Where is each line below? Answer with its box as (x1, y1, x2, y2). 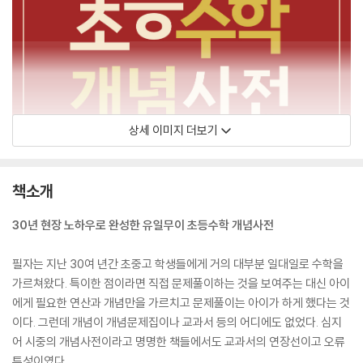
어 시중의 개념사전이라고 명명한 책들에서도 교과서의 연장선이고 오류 (12, 334, 345, 349)
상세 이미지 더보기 (129, 122, 218, 138)
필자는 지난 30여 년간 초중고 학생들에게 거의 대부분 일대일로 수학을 (12, 256, 344, 271)
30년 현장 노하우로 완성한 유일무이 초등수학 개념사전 (12, 217, 274, 233)
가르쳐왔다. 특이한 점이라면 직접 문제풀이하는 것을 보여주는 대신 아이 (12, 275, 350, 291)
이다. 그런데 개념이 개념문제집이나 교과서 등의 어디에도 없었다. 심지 (12, 314, 342, 330)
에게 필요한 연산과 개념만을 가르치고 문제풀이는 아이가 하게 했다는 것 (12, 295, 350, 310)
